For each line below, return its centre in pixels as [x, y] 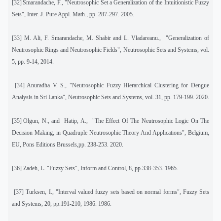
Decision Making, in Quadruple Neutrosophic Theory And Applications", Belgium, [110, 132]
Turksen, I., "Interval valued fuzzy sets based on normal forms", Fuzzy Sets [117, 192]
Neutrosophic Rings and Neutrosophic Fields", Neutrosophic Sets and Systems [105, 50]
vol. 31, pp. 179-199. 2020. [177, 97]
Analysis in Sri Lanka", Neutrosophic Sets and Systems [77, 97]
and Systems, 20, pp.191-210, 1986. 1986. [62, 203]
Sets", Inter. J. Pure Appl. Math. [49, 14]
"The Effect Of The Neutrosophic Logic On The [151, 121]
